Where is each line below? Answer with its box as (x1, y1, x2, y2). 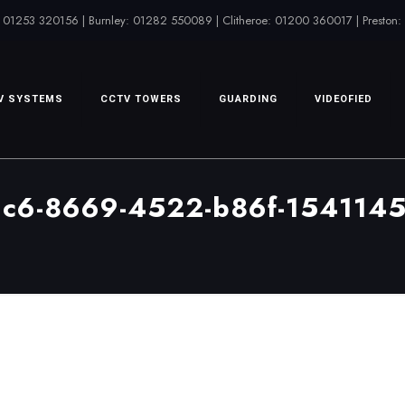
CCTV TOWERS (100, 93, 182, 105)
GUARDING (219, 93, 278, 105)
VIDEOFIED (315, 93, 372, 105)
